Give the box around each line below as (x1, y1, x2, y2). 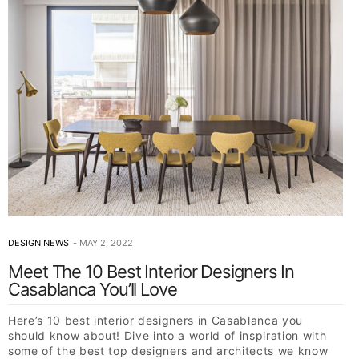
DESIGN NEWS (8, 236, 69, 248)
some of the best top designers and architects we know (8, 343, 329, 357)
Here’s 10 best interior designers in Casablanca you (8, 313, 303, 327)
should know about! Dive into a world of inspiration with (8, 328, 327, 342)
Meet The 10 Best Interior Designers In (8, 260, 295, 282)
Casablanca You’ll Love (8, 278, 177, 300)
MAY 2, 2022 (79, 236, 133, 248)
